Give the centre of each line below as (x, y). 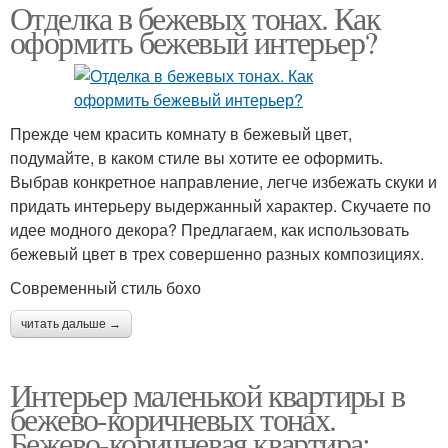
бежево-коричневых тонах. (173, 418)
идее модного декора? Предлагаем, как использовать (209, 229)
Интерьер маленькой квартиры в (207, 394)
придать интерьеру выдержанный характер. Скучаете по (220, 205)
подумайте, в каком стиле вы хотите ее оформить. (196, 157)
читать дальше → (71, 324)
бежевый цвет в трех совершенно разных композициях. (217, 253)
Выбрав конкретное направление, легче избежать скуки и (223, 181)
